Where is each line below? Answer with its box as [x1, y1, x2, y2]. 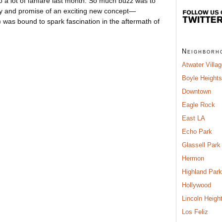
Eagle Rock [182, 101, 215, 109]
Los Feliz [182, 208, 208, 216]
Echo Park [182, 127, 212, 135]
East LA [182, 114, 205, 122]
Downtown [182, 87, 211, 95]
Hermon [182, 154, 204, 162]
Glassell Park [182, 141, 221, 149]
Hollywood [182, 181, 211, 189]
